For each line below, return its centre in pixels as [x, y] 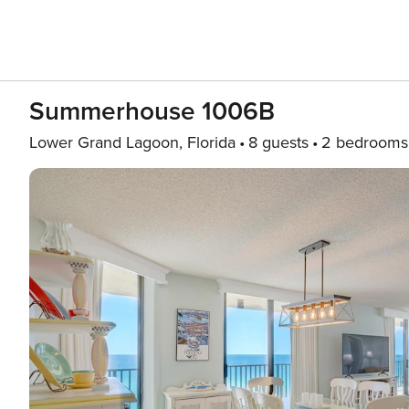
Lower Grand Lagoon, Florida [132, 142]
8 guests [278, 142]
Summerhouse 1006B [152, 111]
